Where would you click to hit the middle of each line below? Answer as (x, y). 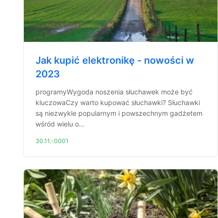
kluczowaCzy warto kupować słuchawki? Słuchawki (118, 102)
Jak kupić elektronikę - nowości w (115, 60)
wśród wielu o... (60, 124)
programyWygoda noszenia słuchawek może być (114, 92)
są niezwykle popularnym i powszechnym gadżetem (119, 113)
